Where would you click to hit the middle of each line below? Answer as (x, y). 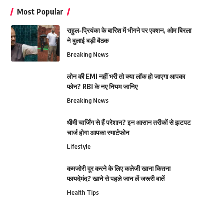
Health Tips (83, 192)
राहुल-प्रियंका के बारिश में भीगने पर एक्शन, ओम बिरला (129, 30)
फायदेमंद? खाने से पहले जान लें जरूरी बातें (116, 178)
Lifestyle (78, 146)
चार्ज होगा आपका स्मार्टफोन (98, 132)
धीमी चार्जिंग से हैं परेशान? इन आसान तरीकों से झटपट (129, 122)
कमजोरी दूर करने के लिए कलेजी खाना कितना (118, 168)
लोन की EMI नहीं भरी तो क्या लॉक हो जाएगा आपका (126, 76)
